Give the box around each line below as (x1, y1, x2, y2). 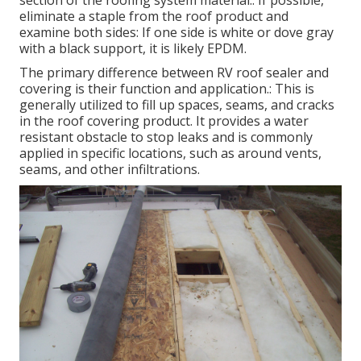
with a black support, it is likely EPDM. (19, 39, 247, 58)
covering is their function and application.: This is (19, 80, 314, 98)
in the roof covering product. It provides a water (19, 112, 309, 131)
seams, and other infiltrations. (19, 160, 200, 179)
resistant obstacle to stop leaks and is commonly (19, 128, 313, 147)
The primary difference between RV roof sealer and (19, 64, 329, 82)
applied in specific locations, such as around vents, (19, 144, 322, 163)
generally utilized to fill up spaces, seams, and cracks (19, 96, 334, 114)
